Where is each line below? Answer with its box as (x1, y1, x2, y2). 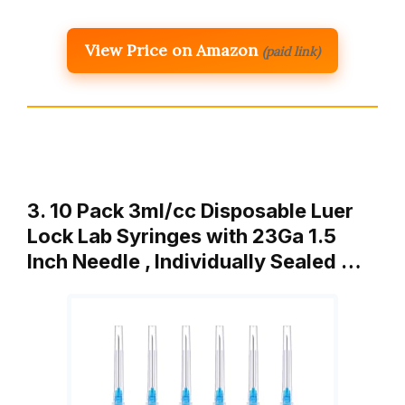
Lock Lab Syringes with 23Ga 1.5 (27, 224, 336, 249)
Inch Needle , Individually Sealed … (27, 250, 362, 274)
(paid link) (262, 43, 320, 61)
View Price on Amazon (85, 40, 258, 61)
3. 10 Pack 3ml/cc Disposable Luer (27, 199, 353, 223)
